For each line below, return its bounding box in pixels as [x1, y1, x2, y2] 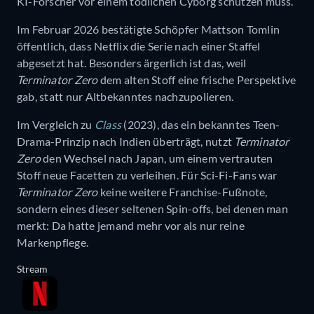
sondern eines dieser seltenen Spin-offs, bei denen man [17, 201, 288, 215]
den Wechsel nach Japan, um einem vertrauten [40, 151, 273, 165]
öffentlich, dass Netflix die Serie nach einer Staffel [17, 39, 261, 53]
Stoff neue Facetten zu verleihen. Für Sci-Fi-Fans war [17, 168, 278, 182]
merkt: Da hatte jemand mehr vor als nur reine [17, 218, 245, 232]
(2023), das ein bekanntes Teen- [121, 117, 280, 131]
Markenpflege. [17, 235, 89, 249]
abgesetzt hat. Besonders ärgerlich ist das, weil [17, 55, 247, 69]
